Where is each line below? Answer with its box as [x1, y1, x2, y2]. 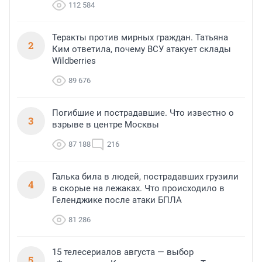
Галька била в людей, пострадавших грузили [52, 171, 239, 182]
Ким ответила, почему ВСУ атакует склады [52, 44, 231, 55]
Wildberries [52, 56, 96, 67]
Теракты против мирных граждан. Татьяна [52, 32, 228, 43]
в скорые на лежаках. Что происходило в [52, 183, 225, 194]
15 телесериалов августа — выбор [52, 247, 194, 258]
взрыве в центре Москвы [52, 119, 159, 130]
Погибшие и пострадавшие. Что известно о [52, 108, 234, 119]
